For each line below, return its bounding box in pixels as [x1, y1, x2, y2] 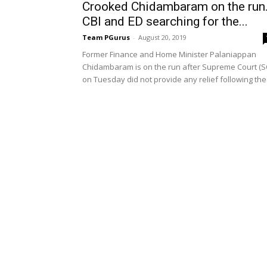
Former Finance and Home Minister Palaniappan [82, 49, 256, 60]
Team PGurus [82, 33, 130, 42]
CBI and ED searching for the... [82, 14, 248, 29]
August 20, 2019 [138, 33, 187, 42]
